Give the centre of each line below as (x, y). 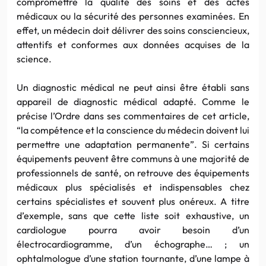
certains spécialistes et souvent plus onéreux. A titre (133, 201)
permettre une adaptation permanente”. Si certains (133, 144)
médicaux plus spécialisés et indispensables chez (133, 187)
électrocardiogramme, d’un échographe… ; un (133, 244)
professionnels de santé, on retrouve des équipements (133, 172)
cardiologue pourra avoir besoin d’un (133, 229)
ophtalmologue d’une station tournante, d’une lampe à (133, 258)
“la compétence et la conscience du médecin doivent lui (133, 130)
